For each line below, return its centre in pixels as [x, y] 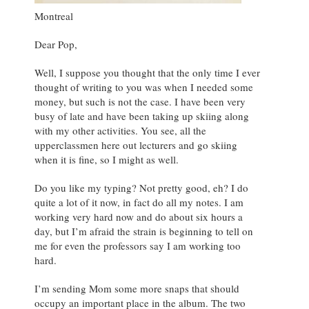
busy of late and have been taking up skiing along [142, 116]
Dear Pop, [56, 44]
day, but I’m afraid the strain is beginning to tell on [144, 231]
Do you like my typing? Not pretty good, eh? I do [141, 187]
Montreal [54, 16]
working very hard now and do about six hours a [139, 216]
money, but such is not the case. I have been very [140, 101]
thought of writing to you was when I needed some [144, 87]
